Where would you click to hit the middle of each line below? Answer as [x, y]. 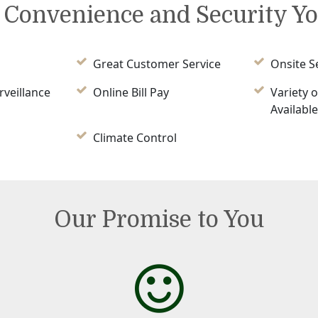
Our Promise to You [159, 220]
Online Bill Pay [131, 93]
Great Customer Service [157, 64]
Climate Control [135, 138]
